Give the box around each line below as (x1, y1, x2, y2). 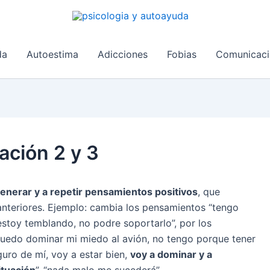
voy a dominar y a (130, 248, 212, 260)
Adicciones (98, 48, 148, 60)
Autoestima (27, 48, 78, 60)
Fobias (167, 48, 196, 60)
